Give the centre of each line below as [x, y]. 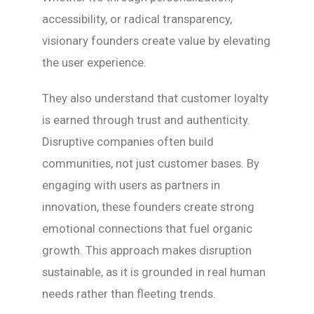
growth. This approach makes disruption [147, 250]
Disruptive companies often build [128, 142]
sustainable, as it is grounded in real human [154, 272]
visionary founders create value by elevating [156, 41]
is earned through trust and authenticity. [146, 120]
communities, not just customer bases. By [151, 163]
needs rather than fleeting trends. [129, 294]
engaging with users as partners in [131, 185]
